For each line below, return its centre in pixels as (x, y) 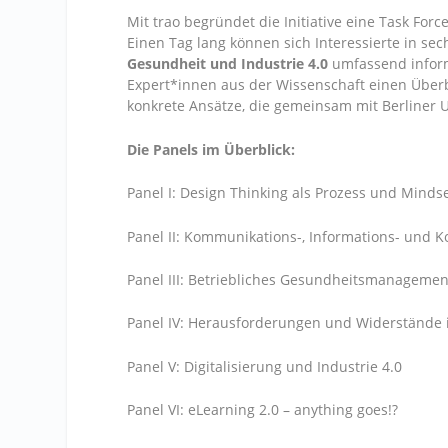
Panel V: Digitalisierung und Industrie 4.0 (265, 366)
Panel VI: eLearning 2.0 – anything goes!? (263, 410)
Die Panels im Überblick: (211, 149)
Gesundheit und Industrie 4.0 (228, 64)
